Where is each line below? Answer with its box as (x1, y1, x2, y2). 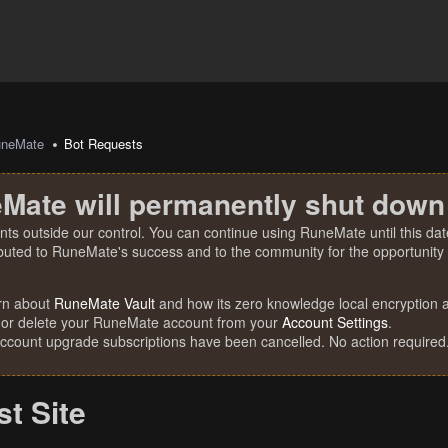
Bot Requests (64, 134, 144, 153)
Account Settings (282, 312, 388, 332)
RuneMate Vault (54, 293, 155, 313)
